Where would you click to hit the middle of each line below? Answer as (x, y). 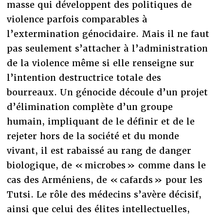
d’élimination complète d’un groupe (90, 107)
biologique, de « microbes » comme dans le (106, 165)
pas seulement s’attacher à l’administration (107, 49)
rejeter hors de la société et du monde (93, 136)
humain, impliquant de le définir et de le (100, 122)
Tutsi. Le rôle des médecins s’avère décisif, (104, 195)
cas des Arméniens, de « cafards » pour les (104, 180)
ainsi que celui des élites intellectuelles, (98, 209)
